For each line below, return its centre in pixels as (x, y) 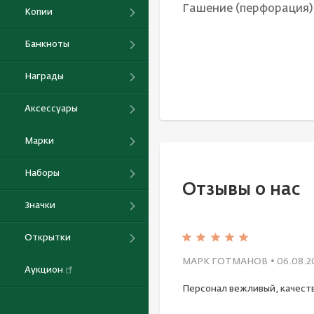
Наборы (42, 173)
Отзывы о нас (241, 190)
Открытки (48, 238)
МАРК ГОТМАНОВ (225, 261)
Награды (44, 76)
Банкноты (47, 44)
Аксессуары (51, 109)
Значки (40, 205)
